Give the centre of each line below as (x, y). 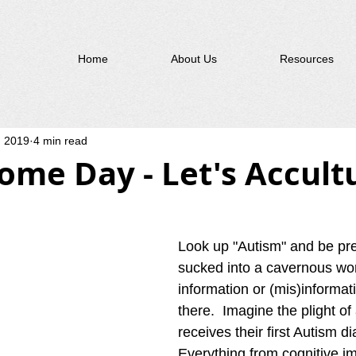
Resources (307, 59)
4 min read (60, 140)
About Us (194, 59)
